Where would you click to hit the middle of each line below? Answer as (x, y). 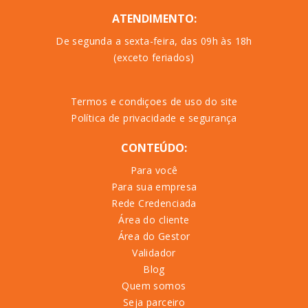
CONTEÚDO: (154, 148)
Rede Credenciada (154, 203)
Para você (154, 170)
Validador (154, 253)
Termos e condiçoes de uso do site (154, 101)
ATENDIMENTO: (154, 19)
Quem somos (154, 286)
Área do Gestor (154, 236)
